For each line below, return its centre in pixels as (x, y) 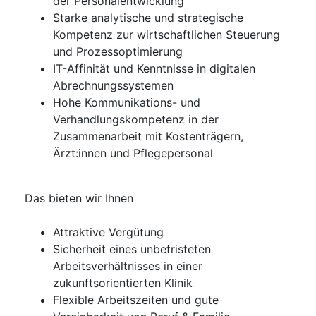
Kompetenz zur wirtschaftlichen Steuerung (166, 35)
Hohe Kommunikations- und (127, 102)
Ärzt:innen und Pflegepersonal (133, 153)
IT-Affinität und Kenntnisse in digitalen (154, 68)
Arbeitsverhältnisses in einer (128, 266)
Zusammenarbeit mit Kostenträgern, (148, 136)
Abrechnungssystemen (113, 85)
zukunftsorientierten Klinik (123, 283)
